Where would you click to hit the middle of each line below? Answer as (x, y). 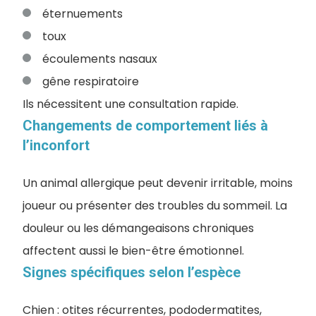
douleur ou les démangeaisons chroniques (138, 228)
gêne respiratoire (91, 81)
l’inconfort (56, 145)
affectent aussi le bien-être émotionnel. (133, 250)
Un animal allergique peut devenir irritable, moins (158, 183)
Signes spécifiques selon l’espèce (132, 272)
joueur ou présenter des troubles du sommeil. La (155, 205)
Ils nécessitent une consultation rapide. (130, 104)
